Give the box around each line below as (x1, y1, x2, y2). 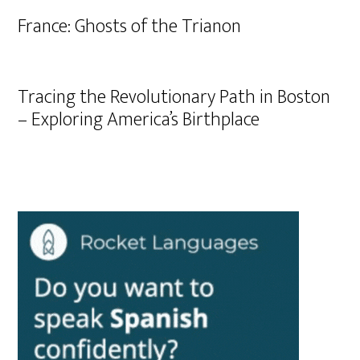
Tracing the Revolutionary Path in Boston (18, 81, 331, 113)
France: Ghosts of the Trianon (18, 10, 242, 43)
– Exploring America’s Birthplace (18, 104, 260, 136)
